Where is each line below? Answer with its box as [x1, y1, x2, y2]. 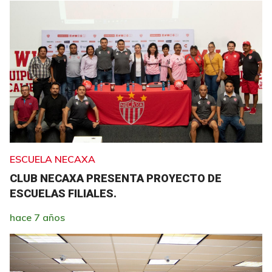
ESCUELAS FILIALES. [10, 187, 117, 200]
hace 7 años [10, 211, 65, 223]
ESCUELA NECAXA [10, 153, 95, 165]
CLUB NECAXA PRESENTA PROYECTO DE [10, 172, 222, 185]
